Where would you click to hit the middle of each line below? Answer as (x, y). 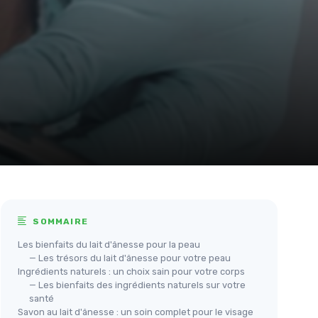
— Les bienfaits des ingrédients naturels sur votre (137, 285)
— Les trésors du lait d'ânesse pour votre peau (130, 258)
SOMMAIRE (59, 221)
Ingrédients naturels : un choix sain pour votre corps (131, 271)
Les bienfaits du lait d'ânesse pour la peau (109, 244)
